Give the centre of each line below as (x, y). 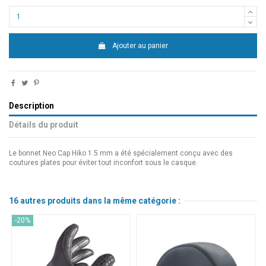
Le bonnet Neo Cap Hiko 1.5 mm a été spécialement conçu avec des (121, 153)
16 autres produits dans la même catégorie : (95, 201)
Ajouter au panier (140, 45)
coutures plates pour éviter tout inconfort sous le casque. (103, 163)
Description (31, 106)
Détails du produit (44, 125)
